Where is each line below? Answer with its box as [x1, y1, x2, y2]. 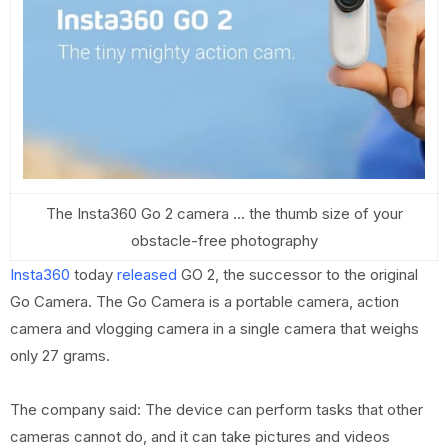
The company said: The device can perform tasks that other [10, 400, 423, 419]
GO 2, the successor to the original [177, 265, 418, 284]
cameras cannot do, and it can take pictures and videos [10, 427, 390, 446]
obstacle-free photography [130, 231, 318, 250]
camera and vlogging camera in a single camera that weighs [10, 319, 419, 338]
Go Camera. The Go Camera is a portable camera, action [10, 292, 399, 311]
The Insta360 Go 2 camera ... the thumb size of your [45, 204, 403, 223]
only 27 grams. [10, 346, 110, 365]
